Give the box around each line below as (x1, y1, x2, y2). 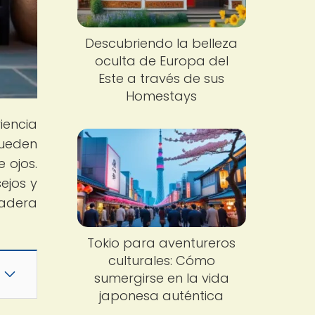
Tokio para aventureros (87, 233, 236, 252)
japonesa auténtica (99, 286, 224, 304)
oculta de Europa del (94, 52, 229, 70)
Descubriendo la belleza (85, 34, 238, 53)
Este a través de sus (98, 70, 225, 88)
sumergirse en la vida (94, 269, 229, 287)
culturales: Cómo (108, 251, 215, 269)
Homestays (126, 87, 198, 105)
